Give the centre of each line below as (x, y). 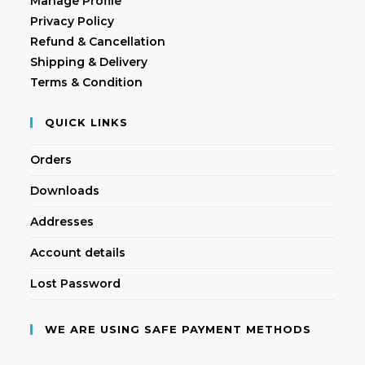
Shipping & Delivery (89, 62)
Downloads (65, 190)
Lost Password (76, 283)
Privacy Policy (73, 21)
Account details (78, 252)
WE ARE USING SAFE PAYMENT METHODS (178, 329)
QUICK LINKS (87, 122)
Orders (51, 159)
